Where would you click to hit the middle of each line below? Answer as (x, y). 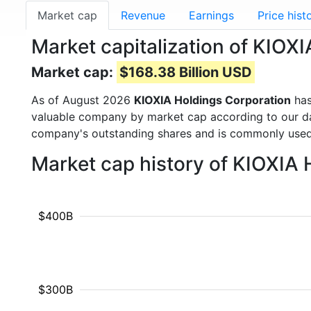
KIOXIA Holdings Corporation (212, 100)
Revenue (143, 15)
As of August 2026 (83, 100)
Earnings (211, 15)
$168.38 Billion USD (186, 72)
